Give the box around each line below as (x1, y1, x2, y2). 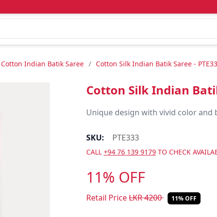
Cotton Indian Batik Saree (1, 59, 84, 68)
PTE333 (112, 132, 139, 143)
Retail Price (86, 192, 129, 203)
